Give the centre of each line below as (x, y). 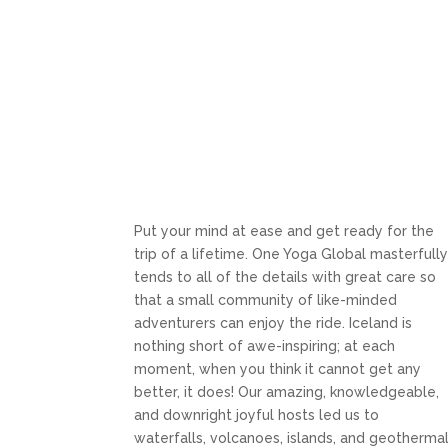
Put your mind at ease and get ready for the (284, 231)
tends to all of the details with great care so (285, 277)
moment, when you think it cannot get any (278, 369)
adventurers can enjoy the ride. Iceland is (273, 323)
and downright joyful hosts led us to (257, 415)
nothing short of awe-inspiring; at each (265, 346)
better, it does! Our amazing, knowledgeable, (287, 392)
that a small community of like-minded (266, 300)
